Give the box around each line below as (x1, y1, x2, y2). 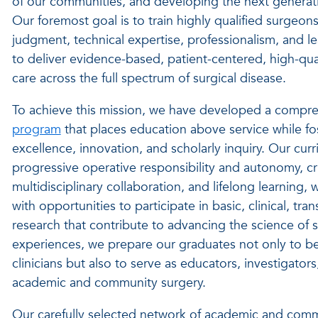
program (11, 121, 61, 138)
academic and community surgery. (11, 274, 206, 292)
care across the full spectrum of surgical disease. (11, 70, 286, 87)
